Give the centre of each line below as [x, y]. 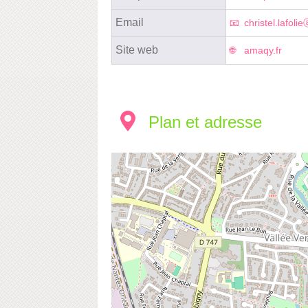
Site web [137, 49]
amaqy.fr [263, 50]
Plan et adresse [205, 122]
